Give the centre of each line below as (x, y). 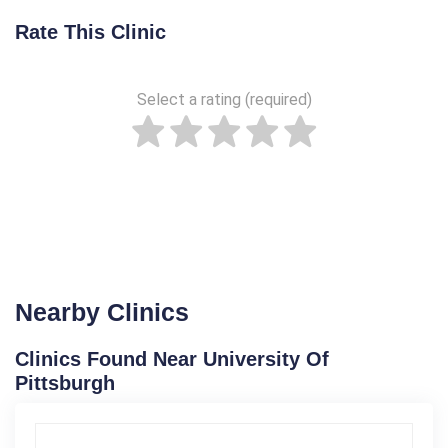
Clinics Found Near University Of (172, 358)
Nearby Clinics (102, 311)
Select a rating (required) (224, 99)
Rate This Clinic (90, 31)
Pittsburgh (65, 382)
